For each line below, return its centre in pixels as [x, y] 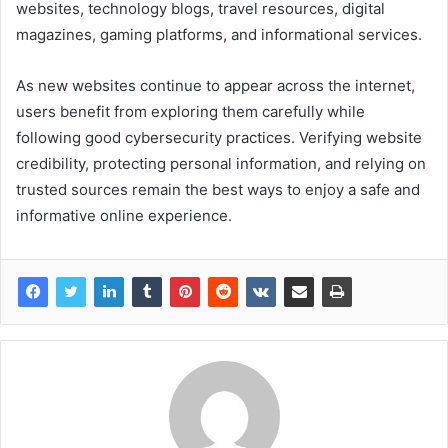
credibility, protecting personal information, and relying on [221, 163]
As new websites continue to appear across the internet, [215, 85]
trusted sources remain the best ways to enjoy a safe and [218, 189]
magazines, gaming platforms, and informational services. [219, 34]
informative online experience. [124, 215]
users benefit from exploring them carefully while [190, 111]
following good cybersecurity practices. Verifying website [219, 137]
